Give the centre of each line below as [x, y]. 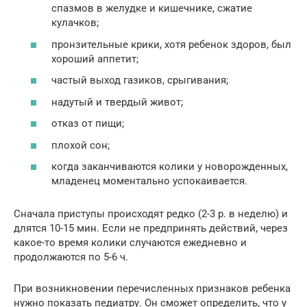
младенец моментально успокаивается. [149, 181]
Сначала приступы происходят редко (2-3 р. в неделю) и [151, 214]
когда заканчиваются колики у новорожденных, [170, 167]
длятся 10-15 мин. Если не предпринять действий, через [151, 229]
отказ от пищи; [88, 124]
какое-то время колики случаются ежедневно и [130, 243]
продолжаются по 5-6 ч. [71, 257]
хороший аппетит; [95, 59]
